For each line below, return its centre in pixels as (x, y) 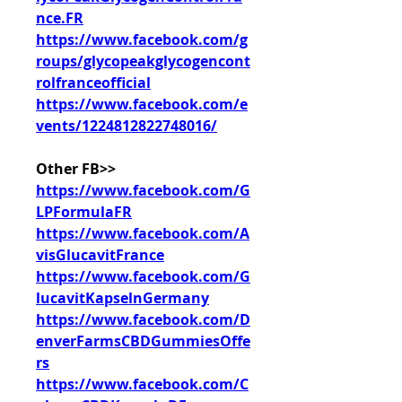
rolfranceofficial (93, 83)
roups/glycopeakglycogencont (143, 61)
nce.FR (60, 18)
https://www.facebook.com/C (142, 384)
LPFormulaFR (84, 212)
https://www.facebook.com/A (143, 233)
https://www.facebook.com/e (142, 104)
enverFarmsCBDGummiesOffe (143, 341)
